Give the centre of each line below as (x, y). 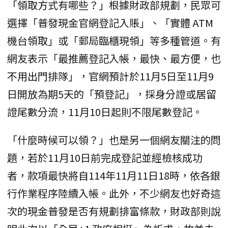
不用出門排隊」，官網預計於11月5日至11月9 (110, 76)
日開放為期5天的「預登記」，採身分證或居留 (112, 94)
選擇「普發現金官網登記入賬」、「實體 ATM (110, 22)
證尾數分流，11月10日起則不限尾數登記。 (105, 111)
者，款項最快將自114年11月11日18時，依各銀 (114, 175)
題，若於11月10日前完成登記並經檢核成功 (105, 157)
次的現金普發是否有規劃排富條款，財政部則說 (114, 211)
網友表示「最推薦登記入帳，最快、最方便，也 (114, 58)
